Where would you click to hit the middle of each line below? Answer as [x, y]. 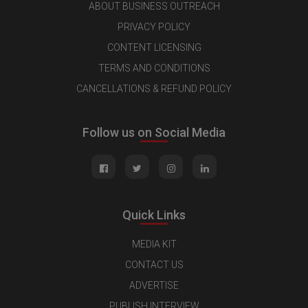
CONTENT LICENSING [154, 47]
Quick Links [154, 214]
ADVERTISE [154, 285]
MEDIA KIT [154, 244]
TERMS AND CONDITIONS [154, 68]
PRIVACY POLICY [154, 26]
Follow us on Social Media [154, 132]
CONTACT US [154, 264]
